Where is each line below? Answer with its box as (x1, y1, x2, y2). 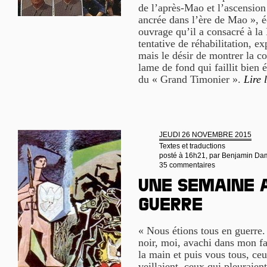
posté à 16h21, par (159, 151, 222, 160)
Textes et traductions (159, 142, 225, 150)
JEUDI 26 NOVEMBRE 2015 (159, 131, 252, 139)
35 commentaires (159, 161, 215, 169)
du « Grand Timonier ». (138, 73, 244, 85)
